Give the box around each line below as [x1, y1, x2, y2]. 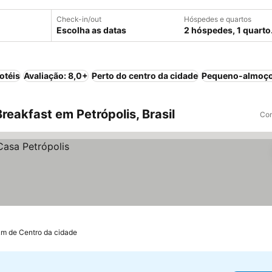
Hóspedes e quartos [184, 15, 251, 24]
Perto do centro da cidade [92, 70, 198, 81]
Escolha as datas [56, 25, 126, 35]
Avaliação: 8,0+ [24, 70, 88, 81]
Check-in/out [56, 15, 101, 24]
